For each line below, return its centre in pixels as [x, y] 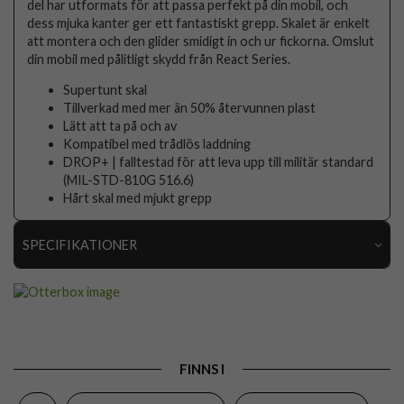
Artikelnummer [77, 283]
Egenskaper [68, 379]
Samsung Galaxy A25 [311, 315]
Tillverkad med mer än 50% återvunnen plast [190, 107]
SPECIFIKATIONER [79, 244]
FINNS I [202, 368]
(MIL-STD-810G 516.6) [129, 179]
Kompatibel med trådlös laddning [157, 143]
